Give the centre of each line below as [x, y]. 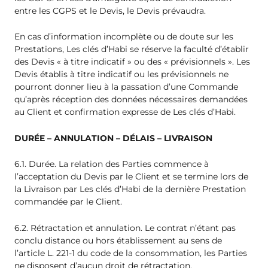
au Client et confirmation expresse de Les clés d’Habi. [125, 112]
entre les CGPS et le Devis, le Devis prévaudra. [110, 11]
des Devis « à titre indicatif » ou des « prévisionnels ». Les [132, 62]
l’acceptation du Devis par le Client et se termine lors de [131, 177]
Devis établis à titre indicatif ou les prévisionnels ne [121, 74]
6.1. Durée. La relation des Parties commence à [112, 164]
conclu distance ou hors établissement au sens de [118, 240]
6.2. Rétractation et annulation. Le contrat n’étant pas [125, 228]
